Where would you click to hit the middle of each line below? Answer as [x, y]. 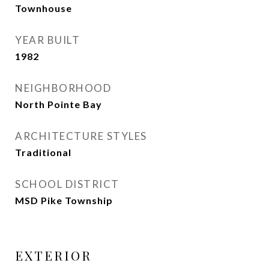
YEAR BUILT [47, 40]
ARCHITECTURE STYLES [81, 136]
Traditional [43, 152]
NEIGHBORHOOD [63, 88]
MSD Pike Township [64, 200]
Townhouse [44, 8]
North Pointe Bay [59, 104]
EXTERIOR [53, 255]
